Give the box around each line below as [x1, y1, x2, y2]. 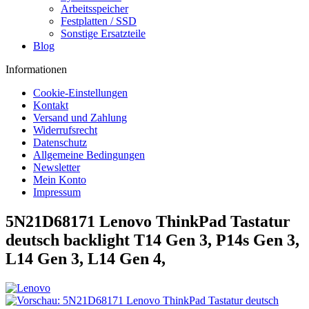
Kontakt [33, 99, 68, 111]
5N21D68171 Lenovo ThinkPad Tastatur [6, 212, 290, 230]
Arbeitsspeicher [61, 3, 128, 14]
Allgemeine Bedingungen [33, 149, 145, 161]
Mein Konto [33, 174, 86, 186]
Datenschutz [33, 137, 87, 148]
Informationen [6, 63, 67, 75]
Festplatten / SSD [61, 15, 137, 27]
